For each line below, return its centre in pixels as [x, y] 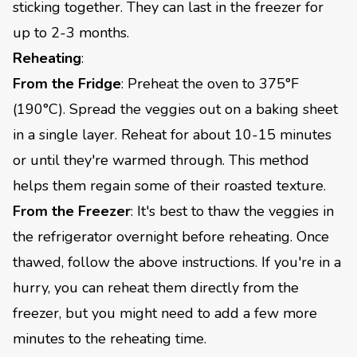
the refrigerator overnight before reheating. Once [171, 236]
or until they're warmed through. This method [161, 160]
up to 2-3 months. [71, 32]
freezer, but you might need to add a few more [165, 313]
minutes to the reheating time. [110, 338]
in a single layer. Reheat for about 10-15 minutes [172, 134]
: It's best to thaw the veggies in [232, 211]
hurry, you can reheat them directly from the [156, 287]
